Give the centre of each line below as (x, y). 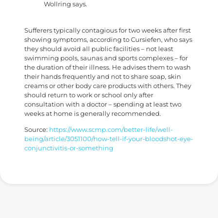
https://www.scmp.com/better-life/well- (111, 129)
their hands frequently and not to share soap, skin (103, 76)
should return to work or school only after (89, 95)
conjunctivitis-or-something (69, 148)
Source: (37, 129)
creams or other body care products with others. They (108, 86)
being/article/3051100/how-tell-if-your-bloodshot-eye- (109, 139)
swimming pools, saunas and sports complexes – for (106, 58)
